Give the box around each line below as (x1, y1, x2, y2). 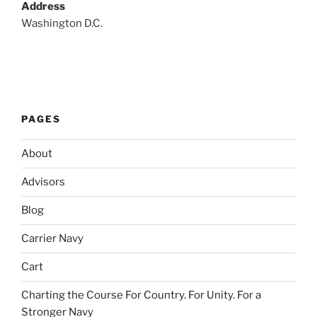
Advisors (21, 175, 65, 189)
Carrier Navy (21, 232, 83, 246)
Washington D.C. (21, 17, 103, 30)
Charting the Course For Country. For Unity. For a (21, 289, 261, 302)
